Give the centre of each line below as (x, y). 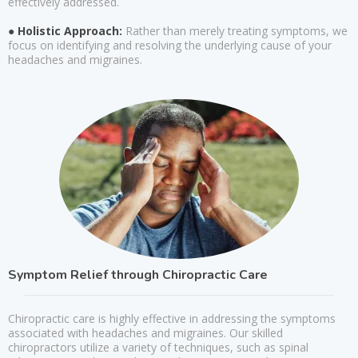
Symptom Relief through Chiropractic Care (138, 275)
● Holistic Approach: (65, 31)
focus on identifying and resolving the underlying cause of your (170, 45)
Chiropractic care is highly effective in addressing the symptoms (172, 318)
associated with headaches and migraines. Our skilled (145, 333)
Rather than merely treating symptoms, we (235, 31)
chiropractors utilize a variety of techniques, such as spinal (158, 347)
